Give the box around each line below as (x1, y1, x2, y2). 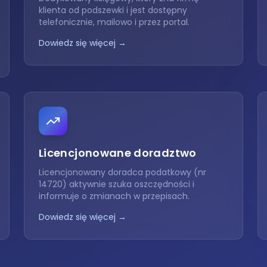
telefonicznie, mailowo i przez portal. (39, 16, 190, 28)
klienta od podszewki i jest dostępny (39, 4, 187, 16)
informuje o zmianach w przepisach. (39, 190, 190, 202)
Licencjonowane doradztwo (39, 145, 197, 160)
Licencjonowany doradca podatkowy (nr (39, 166, 206, 178)
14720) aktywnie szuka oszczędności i (39, 178, 194, 190)
